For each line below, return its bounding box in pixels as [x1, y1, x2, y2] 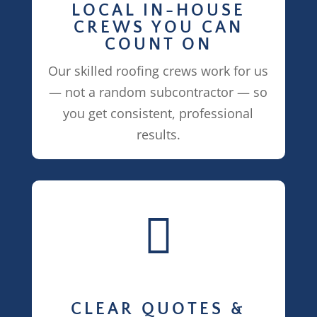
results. [136, 125, 180, 143]
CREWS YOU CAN [73, 18, 243, 37]
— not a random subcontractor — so [49, 83, 268, 100]
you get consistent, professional [63, 104, 254, 122]
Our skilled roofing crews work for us [48, 62, 269, 79]
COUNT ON [104, 35, 212, 54]
